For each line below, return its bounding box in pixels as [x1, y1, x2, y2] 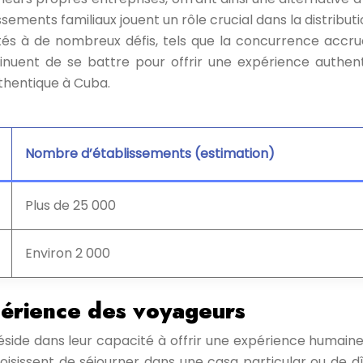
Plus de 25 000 [25, 196, 116, 215]
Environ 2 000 [25, 244, 110, 263]
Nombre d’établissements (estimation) [25, 144, 275, 163]
